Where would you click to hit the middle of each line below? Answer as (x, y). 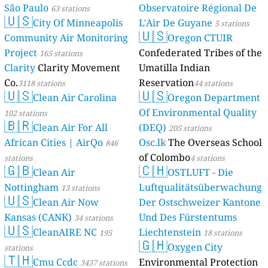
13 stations (81, 188)
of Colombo (165, 158)
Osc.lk (152, 143)
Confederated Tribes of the (200, 53)
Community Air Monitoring (66, 38)
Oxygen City (195, 247)
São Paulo (27, 8)
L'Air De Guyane (176, 23)
